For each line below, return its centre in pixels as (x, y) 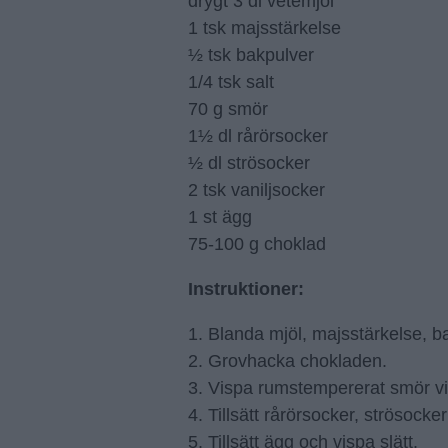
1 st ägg (220, 217)
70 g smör (228, 109)
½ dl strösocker (249, 163)
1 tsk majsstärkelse (264, 28)
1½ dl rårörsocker (258, 136)
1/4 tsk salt (231, 82)
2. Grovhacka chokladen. (287, 361)
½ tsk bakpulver (251, 55)
